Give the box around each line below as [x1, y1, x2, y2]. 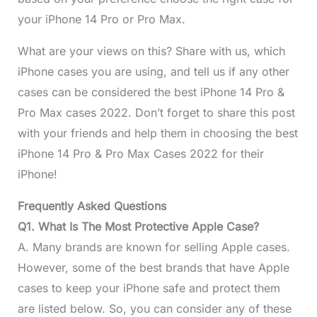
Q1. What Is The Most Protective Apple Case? [17, 219, 259, 234]
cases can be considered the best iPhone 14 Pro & [17, 85, 284, 100]
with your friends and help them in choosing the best [17, 126, 298, 141]
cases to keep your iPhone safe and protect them [17, 281, 280, 296]
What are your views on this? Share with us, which [17, 44, 285, 59]
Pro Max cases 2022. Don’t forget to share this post [17, 105, 295, 120]
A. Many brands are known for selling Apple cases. [17, 240, 290, 255]
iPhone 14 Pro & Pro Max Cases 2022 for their [17, 146, 264, 161]
